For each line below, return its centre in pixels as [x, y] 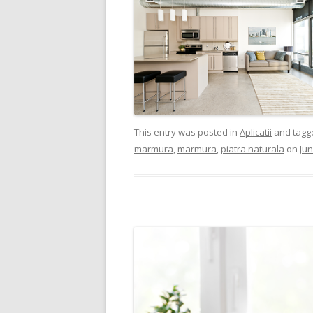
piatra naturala [253, 148]
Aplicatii [256, 132]
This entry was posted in [187, 132]
